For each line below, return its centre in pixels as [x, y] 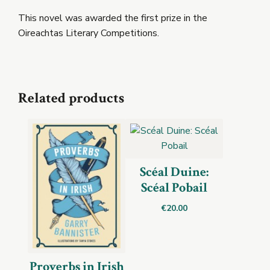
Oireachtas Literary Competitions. [89, 33]
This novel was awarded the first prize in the [113, 18]
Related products [71, 98]
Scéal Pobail [174, 187]
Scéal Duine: [174, 172]
